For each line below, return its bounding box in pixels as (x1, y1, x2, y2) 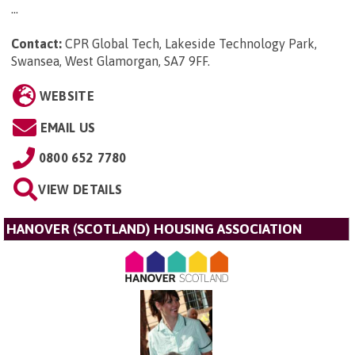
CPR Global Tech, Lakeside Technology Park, (65, 36, 317, 52)
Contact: (11, 36, 62, 52)
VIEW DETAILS (38, 182, 123, 197)
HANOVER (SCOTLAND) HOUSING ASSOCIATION (6, 221, 302, 238)
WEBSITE (39, 89, 94, 104)
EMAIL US (40, 120, 96, 136)
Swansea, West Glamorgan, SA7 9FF (11, 54, 208, 69)
